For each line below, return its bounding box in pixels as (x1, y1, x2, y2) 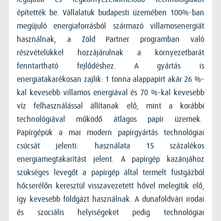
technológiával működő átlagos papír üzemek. (17, 114, 204, 124)
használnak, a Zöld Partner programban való (17, 35, 204, 44)
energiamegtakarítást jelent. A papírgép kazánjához (17, 154, 204, 164)
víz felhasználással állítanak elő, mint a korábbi (17, 101, 204, 110)
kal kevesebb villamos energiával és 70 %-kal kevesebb (17, 88, 204, 97)
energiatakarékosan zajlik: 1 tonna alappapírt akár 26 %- (17, 74, 204, 84)
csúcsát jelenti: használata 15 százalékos (17, 141, 204, 150)
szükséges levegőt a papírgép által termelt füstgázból (17, 168, 204, 177)
